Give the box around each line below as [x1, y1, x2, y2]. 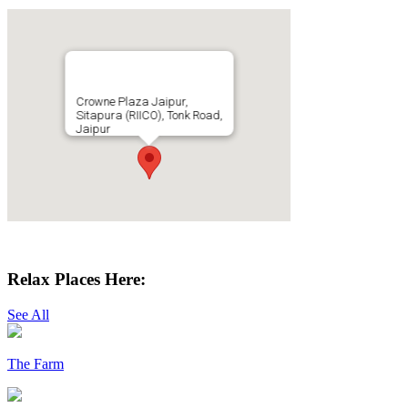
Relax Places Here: [7, 269, 146, 289]
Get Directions [7, 236, 91, 252]
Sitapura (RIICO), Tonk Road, [76, 107, 222, 122]
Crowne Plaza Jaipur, [76, 94, 188, 108]
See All [7, 306, 49, 322]
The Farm [7, 355, 64, 372]
